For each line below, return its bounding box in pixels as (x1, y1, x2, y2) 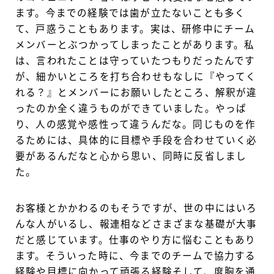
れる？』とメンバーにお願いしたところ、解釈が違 (15, 87, 257, 98)
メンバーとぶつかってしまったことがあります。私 (15, 40, 255, 50)
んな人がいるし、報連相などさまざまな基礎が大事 (15, 219, 257, 229)
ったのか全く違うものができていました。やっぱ (15, 103, 247, 114)
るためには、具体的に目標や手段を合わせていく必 (15, 135, 257, 146)
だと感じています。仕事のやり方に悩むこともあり (15, 235, 256, 245)
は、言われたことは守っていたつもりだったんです (15, 56, 256, 66)
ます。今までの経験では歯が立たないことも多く (15, 8, 246, 18)
